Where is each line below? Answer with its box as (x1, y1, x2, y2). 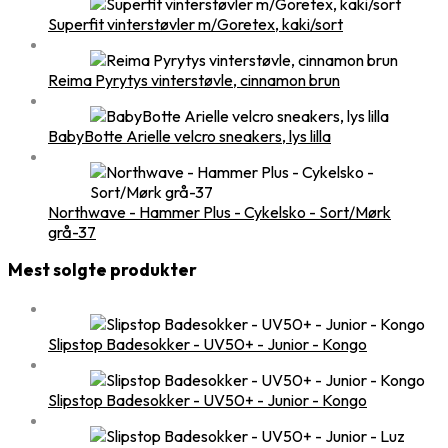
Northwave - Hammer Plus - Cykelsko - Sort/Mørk (48, 201, 391, 222)
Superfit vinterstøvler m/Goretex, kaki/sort (48, 13, 343, 34)
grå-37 (48, 221, 96, 242)
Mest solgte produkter (8, 259, 197, 282)
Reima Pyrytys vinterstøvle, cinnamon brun (48, 69, 340, 90)
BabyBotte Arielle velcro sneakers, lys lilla (48, 125, 331, 146)
